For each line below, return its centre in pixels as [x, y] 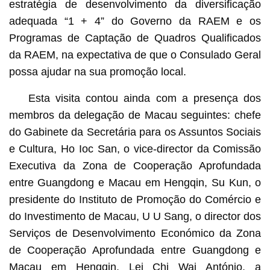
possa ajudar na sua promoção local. [97, 71]
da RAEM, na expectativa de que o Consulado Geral [135, 55]
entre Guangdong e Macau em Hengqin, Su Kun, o [135, 182]
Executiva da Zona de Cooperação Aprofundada [135, 165]
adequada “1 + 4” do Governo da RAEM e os [135, 21]
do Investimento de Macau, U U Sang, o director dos [135, 216]
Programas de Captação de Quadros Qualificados [135, 38]
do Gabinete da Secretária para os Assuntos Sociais [135, 132]
